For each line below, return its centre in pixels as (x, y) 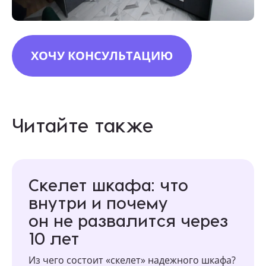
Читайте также (83, 124)
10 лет (54, 237)
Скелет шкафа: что (108, 184)
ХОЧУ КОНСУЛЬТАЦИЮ (102, 55)
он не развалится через (128, 220)
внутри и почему (98, 202)
